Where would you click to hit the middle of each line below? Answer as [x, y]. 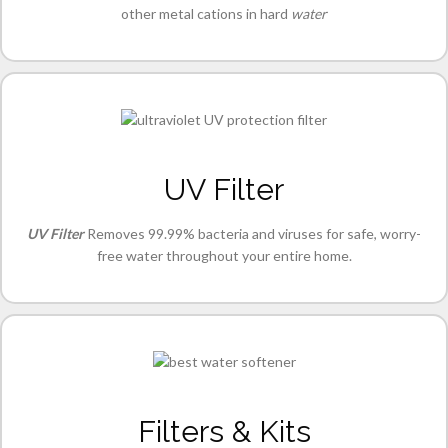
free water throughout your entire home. [224, 256]
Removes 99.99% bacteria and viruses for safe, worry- [252, 234]
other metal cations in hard [206, 14]
